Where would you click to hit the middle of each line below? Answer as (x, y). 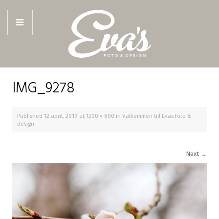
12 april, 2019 (61, 116)
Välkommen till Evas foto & (157, 116)
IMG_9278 (44, 88)
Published (31, 116)
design (26, 123)
